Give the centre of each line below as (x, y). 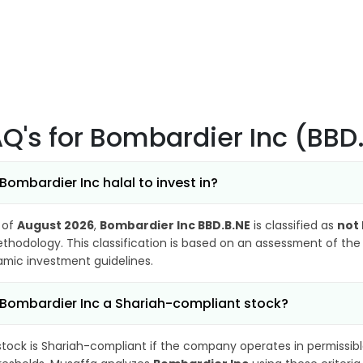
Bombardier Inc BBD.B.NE (175, 225)
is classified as (294, 225)
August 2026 (56, 225)
